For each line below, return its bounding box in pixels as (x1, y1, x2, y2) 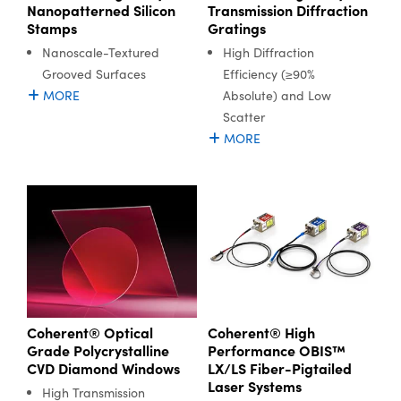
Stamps (27, 18, 77, 38)
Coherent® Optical (27, 321, 153, 342)
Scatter (222, 108, 265, 126)
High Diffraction (222, 44, 314, 62)
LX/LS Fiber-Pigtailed (207, 357, 352, 378)
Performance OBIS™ (207, 339, 346, 360)
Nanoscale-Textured (42, 44, 159, 62)
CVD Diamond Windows (27, 357, 180, 378)
